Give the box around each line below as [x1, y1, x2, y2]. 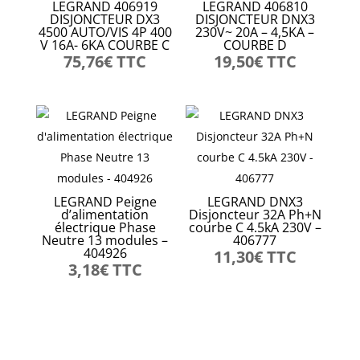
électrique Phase [54, 219, 156, 237]
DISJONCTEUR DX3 [50, 10, 161, 28]
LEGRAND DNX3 [207, 193, 303, 211]
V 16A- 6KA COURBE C [40, 36, 170, 54]
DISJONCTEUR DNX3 [194, 10, 315, 28]
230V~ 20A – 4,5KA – [195, 23, 315, 41]
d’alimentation [61, 206, 149, 224]
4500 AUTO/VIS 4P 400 [38, 23, 172, 41]
